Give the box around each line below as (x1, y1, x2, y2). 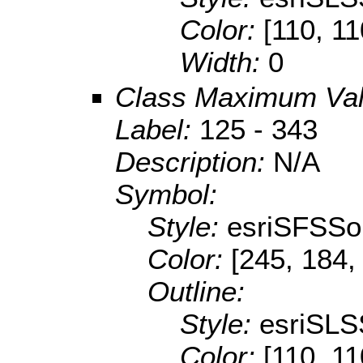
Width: (180, 46, 268, 79)
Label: (115, 113, 199, 146)
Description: (115, 146, 273, 178)
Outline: (147, 275, 245, 308)
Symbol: (115, 178, 217, 211)
